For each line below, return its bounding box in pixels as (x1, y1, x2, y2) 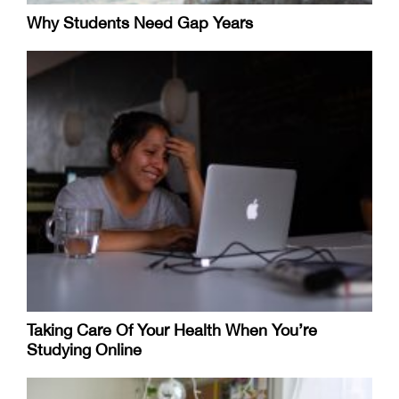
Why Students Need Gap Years (27, 12, 253, 32)
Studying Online (27, 340, 142, 360)
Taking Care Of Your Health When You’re (27, 321, 317, 340)
